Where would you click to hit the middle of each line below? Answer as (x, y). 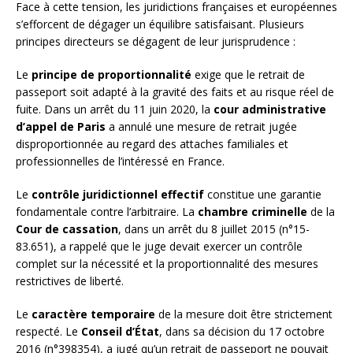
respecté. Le (48, 331)
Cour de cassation (67, 229)
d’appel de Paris (61, 126)
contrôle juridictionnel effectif (118, 194)
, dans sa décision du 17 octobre (242, 331)
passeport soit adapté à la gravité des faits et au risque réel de (175, 91)
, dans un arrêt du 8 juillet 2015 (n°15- (214, 229)
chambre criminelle (253, 211)
